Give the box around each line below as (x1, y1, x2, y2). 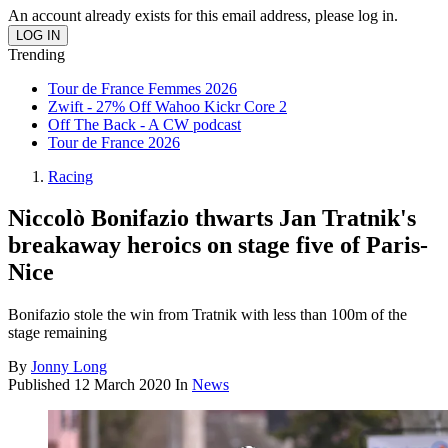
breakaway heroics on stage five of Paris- (8, 232, 428, 259)
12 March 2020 (74, 376, 171, 394)
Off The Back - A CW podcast (48, 115, 241, 133)
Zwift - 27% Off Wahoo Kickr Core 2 (48, 97, 287, 115)
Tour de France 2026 (48, 133, 180, 151)
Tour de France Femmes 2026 (48, 79, 237, 97)
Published (8, 376, 74, 394)
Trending (8, 45, 65, 63)
